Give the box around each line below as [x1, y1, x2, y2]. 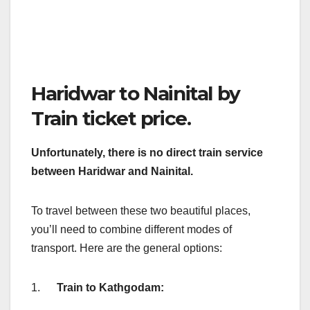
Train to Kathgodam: [57, 282, 164, 294]
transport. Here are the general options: [31, 242, 222, 255]
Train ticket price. [31, 107, 191, 131]
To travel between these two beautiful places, [31, 205, 250, 217]
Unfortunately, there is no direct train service [31, 147, 263, 159]
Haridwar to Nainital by [31, 82, 240, 106]
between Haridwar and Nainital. [31, 165, 193, 178]
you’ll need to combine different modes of [31, 224, 232, 236]
